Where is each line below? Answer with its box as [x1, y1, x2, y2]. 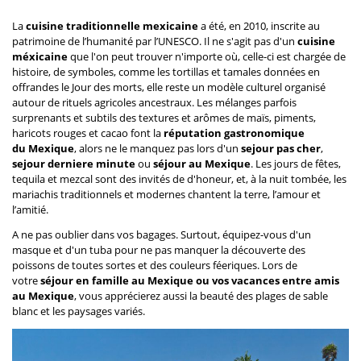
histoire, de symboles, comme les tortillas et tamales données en [12, 64, 320, 80]
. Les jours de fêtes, [251, 156, 341, 172]
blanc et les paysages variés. [12, 304, 145, 319]
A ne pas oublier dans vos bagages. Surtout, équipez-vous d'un [12, 227, 311, 243]
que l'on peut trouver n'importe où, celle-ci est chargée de [68, 49, 346, 64]
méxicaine [12, 49, 68, 64]
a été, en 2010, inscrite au [198, 19, 320, 34]
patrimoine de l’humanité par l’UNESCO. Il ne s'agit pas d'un [12, 34, 297, 49]
